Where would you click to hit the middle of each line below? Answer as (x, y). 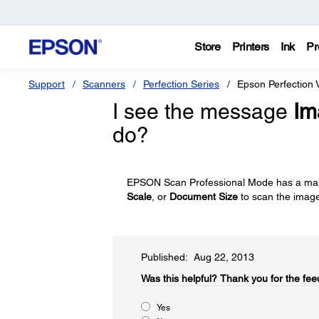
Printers (251, 47)
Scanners (104, 84)
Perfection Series (181, 84)
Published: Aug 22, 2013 (197, 257)
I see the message (203, 111)
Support (47, 84)
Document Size (203, 197)
